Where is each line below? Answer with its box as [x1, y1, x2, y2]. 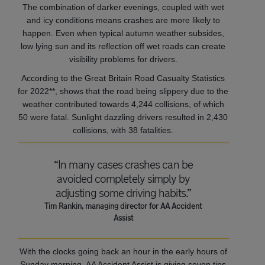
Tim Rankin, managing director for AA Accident [44, 201, 202, 211]
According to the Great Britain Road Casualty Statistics [21, 73, 225, 83]
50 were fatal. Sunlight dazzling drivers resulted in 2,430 [18, 112, 228, 122]
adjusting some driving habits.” [56, 186, 191, 199]
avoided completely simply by [56, 172, 190, 185]
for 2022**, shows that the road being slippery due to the [18, 86, 229, 96]
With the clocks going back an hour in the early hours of [19, 247, 227, 256]
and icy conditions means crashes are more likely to [26, 15, 220, 25]
